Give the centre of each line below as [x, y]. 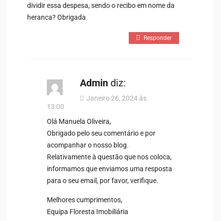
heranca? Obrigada [56, 17]
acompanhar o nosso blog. [88, 145]
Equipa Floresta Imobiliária [88, 211]
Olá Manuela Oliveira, [79, 121]
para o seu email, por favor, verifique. [103, 180]
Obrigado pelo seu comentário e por [101, 133]
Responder [158, 38]
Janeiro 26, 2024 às [116, 98]
